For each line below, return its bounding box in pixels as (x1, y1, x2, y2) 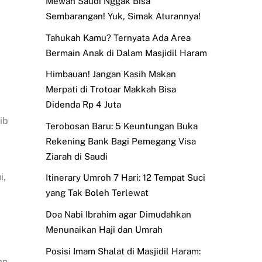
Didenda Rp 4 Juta (45, 99, 121, 110)
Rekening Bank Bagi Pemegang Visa (45, 136, 196, 146)
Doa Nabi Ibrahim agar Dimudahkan (45, 209, 191, 220)
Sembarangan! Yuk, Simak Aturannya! (45, 11, 201, 21)
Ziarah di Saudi (45, 151, 108, 161)
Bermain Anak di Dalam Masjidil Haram (45, 47, 207, 58)
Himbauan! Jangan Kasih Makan (45, 69, 176, 80)
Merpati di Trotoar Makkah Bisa (45, 84, 176, 95)
